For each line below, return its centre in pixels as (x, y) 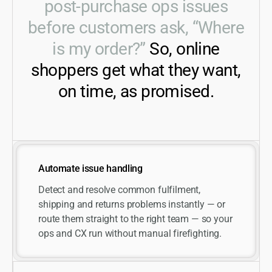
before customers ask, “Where (136, 27)
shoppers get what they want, (136, 70)
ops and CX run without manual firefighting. (130, 233)
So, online (182, 48)
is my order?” (99, 48)
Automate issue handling (90, 168)
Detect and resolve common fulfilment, (120, 189)
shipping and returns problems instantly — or (132, 204)
